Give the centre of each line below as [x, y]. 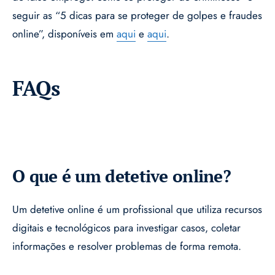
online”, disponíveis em [64, 34]
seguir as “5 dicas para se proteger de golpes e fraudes [137, 16]
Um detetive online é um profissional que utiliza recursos [137, 210]
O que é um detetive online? [122, 176]
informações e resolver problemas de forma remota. [127, 246]
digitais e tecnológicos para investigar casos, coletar [126, 228]
